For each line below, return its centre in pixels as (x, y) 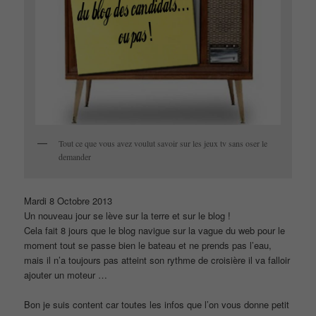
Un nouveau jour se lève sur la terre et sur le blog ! (128, 216)
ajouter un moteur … (66, 275)
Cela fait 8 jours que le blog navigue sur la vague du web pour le (155, 231)
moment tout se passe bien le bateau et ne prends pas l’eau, (148, 245)
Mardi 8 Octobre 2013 (68, 201)
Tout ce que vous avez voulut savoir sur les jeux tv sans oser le (163, 143)
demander (75, 156)
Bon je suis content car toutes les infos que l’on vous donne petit (157, 305)
